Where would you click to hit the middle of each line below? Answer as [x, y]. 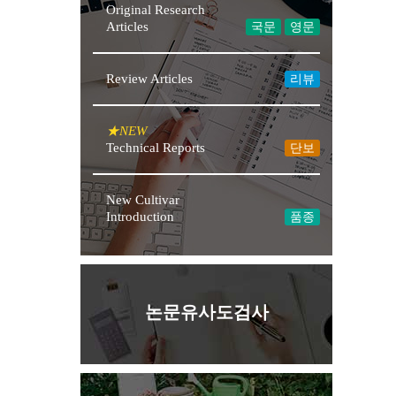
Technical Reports [156, 148]
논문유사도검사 [206, 312]
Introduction [141, 217]
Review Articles [150, 79]
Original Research [156, 10]
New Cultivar [143, 200]
